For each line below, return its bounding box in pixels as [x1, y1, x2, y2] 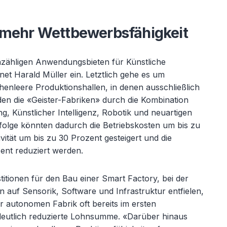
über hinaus [141, 211, 188, 221]
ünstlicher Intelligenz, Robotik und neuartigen [17, 107, 193, 118]
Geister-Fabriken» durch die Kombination [31, 95, 189, 105]
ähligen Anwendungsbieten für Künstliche [6, 57, 166, 67]
